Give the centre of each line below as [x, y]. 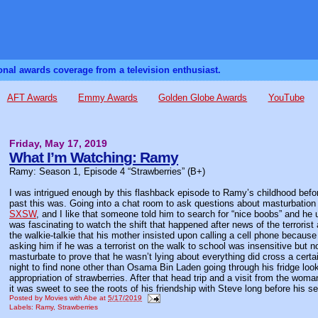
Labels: [23, 307]
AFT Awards [32, 98]
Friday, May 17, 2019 [59, 144]
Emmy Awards [108, 98]
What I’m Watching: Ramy [94, 157]
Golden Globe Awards [203, 98]
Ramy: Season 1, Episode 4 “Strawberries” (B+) [108, 171]
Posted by [27, 298]
